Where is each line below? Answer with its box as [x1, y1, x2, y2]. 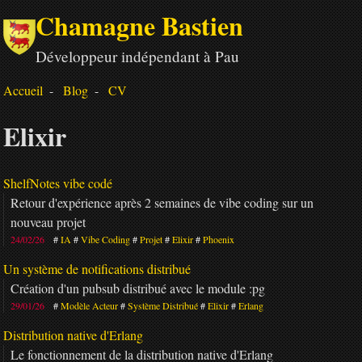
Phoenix [203, 232, 234, 246]
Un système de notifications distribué [3, 259, 191, 277]
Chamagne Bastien [36, 6, 243, 44]
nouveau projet [11, 213, 86, 230]
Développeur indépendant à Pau [36, 46, 239, 66]
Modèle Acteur [61, 298, 118, 312]
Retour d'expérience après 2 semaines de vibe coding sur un [11, 193, 314, 211]
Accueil [3, 82, 43, 99]
